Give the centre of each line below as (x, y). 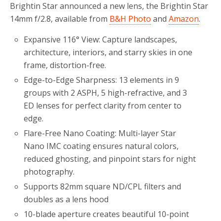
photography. (49, 172)
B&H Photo (130, 18)
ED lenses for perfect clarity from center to (103, 105)
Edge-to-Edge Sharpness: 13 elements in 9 (102, 80)
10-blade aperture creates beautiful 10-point (107, 214)
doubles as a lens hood (66, 200)
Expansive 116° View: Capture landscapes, (101, 39)
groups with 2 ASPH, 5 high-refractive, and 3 (106, 92)
